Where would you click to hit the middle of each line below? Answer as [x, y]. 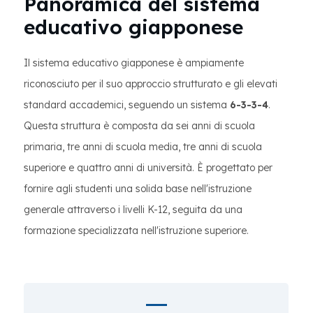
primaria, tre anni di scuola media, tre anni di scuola [143, 147]
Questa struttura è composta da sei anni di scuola [139, 126]
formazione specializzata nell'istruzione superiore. [136, 231]
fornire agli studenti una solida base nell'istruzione [138, 189]
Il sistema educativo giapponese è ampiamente [134, 63]
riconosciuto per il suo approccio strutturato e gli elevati [151, 84]
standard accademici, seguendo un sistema [127, 105]
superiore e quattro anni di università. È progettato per [148, 168]
